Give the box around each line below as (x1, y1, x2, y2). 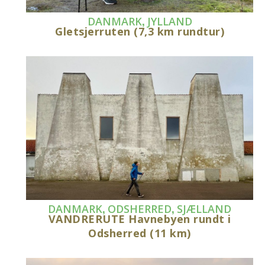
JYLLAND (147, 14, 192, 29)
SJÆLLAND (177, 202, 232, 216)
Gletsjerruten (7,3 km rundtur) (55, 24, 225, 39)
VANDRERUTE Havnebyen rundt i (48, 212, 231, 227)
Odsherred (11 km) (88, 226, 191, 241)
